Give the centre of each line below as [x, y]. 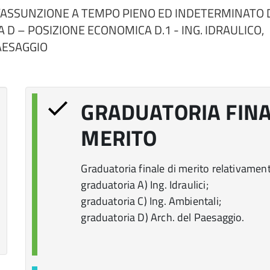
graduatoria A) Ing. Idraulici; [145, 185]
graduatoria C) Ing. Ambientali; [151, 201]
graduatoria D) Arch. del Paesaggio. [163, 217]
